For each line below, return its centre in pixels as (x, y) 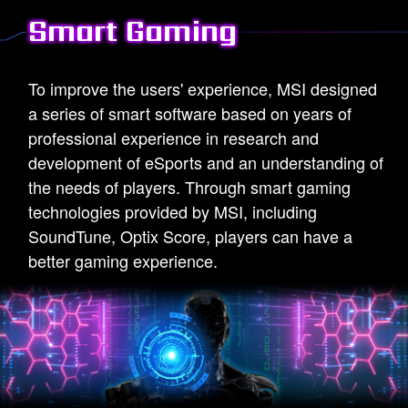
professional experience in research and (174, 137)
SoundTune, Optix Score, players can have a (191, 235)
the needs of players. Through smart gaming (190, 186)
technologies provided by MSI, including (173, 211)
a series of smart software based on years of (190, 112)
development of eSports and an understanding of (206, 162)
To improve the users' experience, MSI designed (203, 88)
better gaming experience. (123, 260)
